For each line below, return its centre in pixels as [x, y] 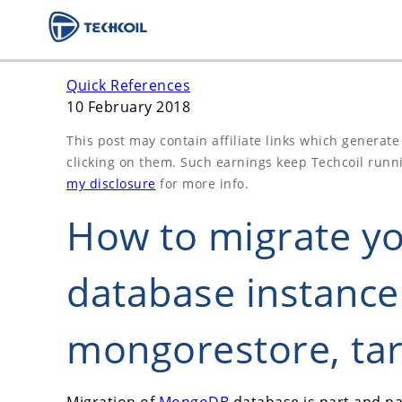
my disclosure [111, 183]
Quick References [128, 85]
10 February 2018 [128, 107]
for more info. [202, 183]
